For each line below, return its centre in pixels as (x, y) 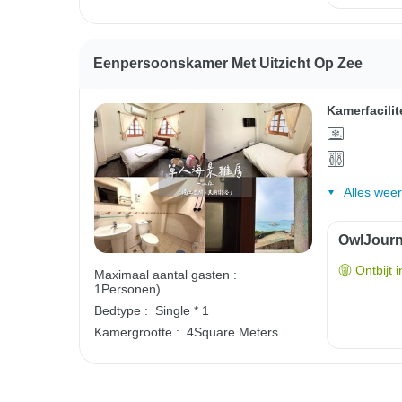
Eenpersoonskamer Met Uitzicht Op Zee (228, 64)
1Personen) (127, 288)
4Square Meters (232, 332)
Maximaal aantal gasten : (166, 274)
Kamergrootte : (137, 332)
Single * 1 (182, 310)
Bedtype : (121, 310)
